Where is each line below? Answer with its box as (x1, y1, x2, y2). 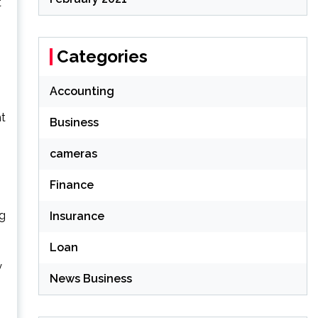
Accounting (49, 84, 114, 98)
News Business (49, 271, 132, 285)
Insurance (49, 209, 104, 223)
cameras (49, 146, 97, 160)
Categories (56, 45, 148, 67)
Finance (49, 177, 94, 192)
